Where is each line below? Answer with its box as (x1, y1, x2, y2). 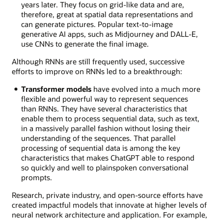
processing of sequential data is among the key (21, 143, 180, 153)
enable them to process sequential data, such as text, (21, 113, 199, 124)
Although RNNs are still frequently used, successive (12, 56, 185, 66)
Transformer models (21, 84, 91, 94)
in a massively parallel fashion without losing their (21, 123, 191, 134)
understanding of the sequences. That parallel (21, 133, 176, 143)
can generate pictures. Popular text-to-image (21, 19, 173, 29)
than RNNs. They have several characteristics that (21, 104, 187, 114)
